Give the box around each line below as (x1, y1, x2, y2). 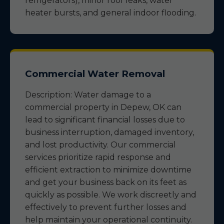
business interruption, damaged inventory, (25, 127, 194, 137)
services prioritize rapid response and (25, 152, 171, 162)
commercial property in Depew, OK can (25, 102, 181, 112)
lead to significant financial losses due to (25, 115, 185, 124)
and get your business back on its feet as (25, 177, 186, 187)
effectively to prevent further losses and (25, 202, 186, 212)
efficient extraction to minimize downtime (25, 165, 191, 174)
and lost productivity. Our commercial (25, 140, 176, 149)
